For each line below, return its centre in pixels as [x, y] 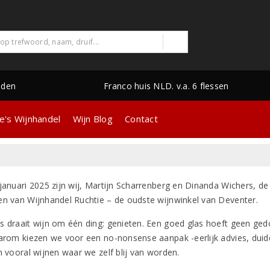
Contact [141, 118]
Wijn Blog [93, 118]
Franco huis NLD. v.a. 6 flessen [166, 86]
